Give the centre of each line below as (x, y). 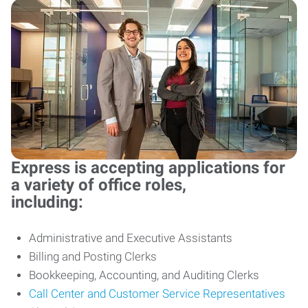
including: (47, 202)
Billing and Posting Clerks (93, 256)
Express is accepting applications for (148, 168)
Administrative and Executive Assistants (131, 238)
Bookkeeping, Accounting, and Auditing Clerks (144, 275)
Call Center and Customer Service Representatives (157, 294)
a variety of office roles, (101, 185)
